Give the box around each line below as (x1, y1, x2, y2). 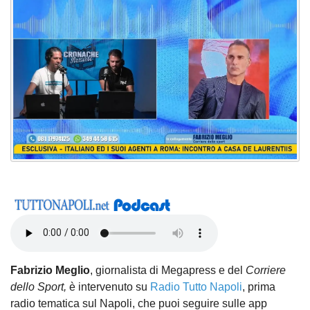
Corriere (246, 264, 286, 276)
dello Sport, (10, 280, 66, 293)
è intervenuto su (66, 280, 150, 293)
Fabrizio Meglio (10, 264, 90, 276)
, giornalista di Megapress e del (90, 264, 246, 276)
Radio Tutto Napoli (150, 280, 242, 293)
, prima (242, 280, 275, 293)
